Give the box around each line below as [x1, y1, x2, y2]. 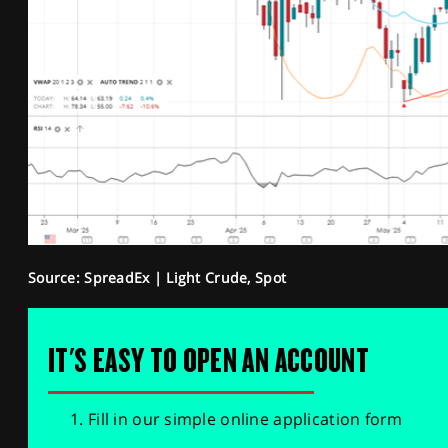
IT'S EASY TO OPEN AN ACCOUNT [48, 341, 370, 379]
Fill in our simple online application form [88, 407, 403, 430]
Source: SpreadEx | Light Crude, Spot [28, 267, 287, 287]
